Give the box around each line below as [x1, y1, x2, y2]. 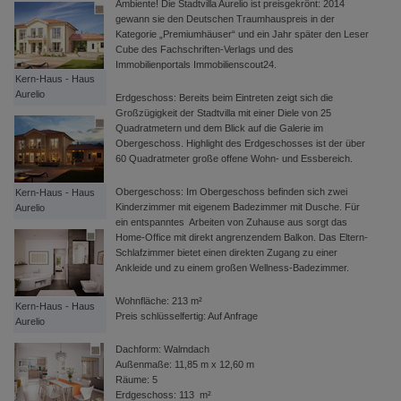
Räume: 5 [115, 374, 158, 385]
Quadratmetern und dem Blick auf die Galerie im [115, 123, 323, 133]
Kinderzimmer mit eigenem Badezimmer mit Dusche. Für [115, 201, 360, 212]
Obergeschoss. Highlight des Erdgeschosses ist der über [115, 138, 365, 149]
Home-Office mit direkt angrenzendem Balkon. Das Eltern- [115, 232, 368, 243]
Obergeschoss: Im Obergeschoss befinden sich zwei [115, 186, 347, 197]
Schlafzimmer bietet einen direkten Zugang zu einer [115, 247, 337, 258]
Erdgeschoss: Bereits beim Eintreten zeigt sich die [115, 92, 333, 103]
